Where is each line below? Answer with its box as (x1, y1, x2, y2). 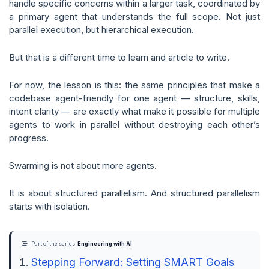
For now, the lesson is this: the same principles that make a (9, 79, 260, 91)
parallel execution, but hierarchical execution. (9, 24, 194, 35)
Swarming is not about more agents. (9, 160, 157, 171)
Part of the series (29, 241, 76, 247)
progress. (9, 132, 49, 144)
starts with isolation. (9, 201, 90, 212)
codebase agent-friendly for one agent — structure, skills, (9, 92, 260, 104)
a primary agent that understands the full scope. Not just (9, 11, 260, 22)
